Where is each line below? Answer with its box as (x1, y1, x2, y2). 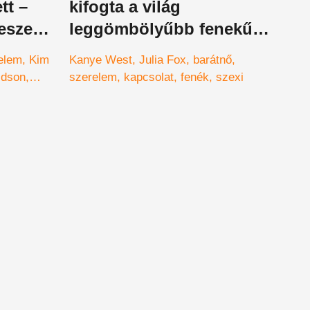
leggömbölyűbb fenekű (69, 19, 253, 38)
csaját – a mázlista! (69, 41, 219, 60)
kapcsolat (124, 70, 174, 84)
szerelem (69, 70, 117, 84)
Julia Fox (139, 53, 186, 66)
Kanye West (69, 53, 132, 66)
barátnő (193, 53, 232, 66)
